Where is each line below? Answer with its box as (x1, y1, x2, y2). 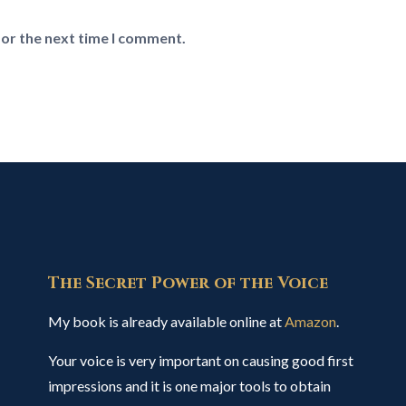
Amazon (284, 313, 336, 330)
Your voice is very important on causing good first (47, 352, 353, 369)
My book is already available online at (47, 313, 285, 330)
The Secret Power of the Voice (47, 272, 328, 295)
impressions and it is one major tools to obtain (47, 377, 331, 394)
